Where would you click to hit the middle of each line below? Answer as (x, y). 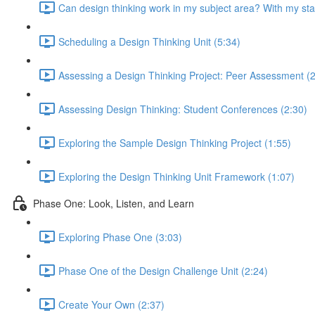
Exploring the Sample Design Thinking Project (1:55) (175, 142)
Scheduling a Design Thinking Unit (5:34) (149, 41)
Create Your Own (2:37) (111, 304)
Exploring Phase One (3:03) (120, 237)
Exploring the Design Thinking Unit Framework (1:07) (176, 176)
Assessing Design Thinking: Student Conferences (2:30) (183, 109)
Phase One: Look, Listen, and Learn (114, 203)
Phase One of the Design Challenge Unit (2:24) (163, 270)
